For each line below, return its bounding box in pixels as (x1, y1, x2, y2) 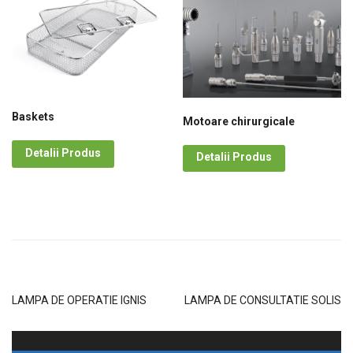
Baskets (12, 110, 54, 124)
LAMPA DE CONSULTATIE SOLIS (184, 294, 341, 307)
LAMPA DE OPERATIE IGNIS (12, 294, 147, 307)
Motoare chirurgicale (183, 114, 295, 128)
